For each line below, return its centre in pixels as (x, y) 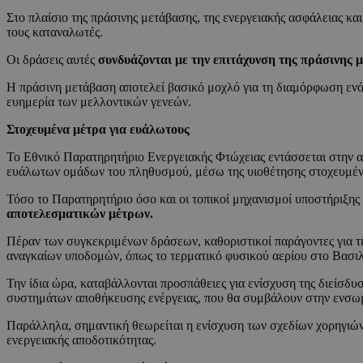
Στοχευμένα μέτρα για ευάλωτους (98, 130)
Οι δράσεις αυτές (52, 60)
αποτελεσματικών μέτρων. (80, 214)
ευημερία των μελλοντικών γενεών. (99, 102)
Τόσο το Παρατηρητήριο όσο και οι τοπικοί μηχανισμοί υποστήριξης (183, 199)
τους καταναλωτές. (55, 32)
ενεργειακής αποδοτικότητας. (81, 340)
